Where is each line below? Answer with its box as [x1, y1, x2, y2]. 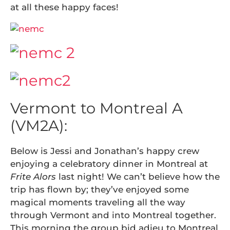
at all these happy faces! [10, 2, 119, 12]
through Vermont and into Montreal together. [10, 210, 216, 220]
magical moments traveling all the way [10, 197, 185, 207]
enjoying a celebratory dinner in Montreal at [10, 159, 208, 169]
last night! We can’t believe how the [59, 171, 220, 182]
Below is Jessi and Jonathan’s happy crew [10, 146, 199, 156]
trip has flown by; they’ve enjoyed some [10, 184, 189, 195]
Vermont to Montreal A [10, 99, 183, 117]
